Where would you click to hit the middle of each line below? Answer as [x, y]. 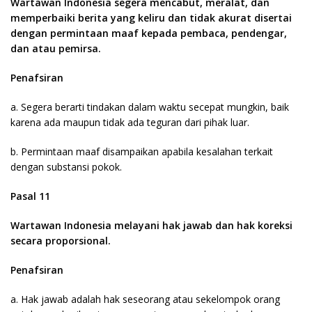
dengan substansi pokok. [66, 167]
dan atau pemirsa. [56, 48]
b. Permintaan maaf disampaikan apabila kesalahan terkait [142, 151]
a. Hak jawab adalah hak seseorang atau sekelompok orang [145, 299]
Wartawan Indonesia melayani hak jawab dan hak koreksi [151, 225]
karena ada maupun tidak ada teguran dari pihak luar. [130, 122]
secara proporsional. [61, 241]
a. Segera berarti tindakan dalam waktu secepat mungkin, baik [150, 107]
